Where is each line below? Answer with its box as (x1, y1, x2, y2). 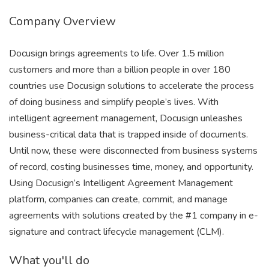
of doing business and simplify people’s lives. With (9, 95, 219, 109)
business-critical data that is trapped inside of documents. (9, 128, 248, 141)
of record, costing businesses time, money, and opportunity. (9, 160, 253, 174)
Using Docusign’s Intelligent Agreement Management (9, 177, 233, 190)
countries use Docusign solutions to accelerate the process (9, 79, 254, 92)
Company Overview (9, 13, 116, 29)
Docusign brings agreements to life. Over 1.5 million (9, 47, 224, 60)
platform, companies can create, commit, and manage (9, 193, 228, 206)
